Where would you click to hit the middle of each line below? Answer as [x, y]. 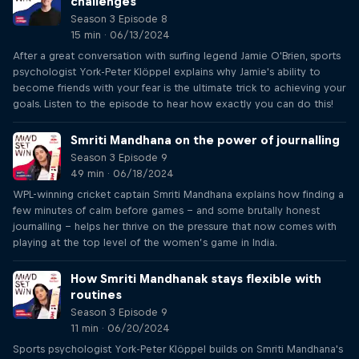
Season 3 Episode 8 [119, 19]
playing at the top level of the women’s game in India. [145, 242]
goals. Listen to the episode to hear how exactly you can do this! [173, 104]
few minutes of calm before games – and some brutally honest [166, 210]
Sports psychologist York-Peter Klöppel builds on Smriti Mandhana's [178, 349]
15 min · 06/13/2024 [120, 35]
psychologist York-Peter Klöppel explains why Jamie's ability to [167, 72]
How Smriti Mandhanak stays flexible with [196, 278]
